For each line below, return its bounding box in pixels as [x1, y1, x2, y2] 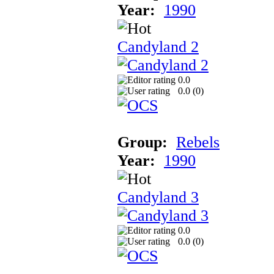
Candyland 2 [117, 37, 199, 56]
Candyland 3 [117, 188, 199, 206]
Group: [117, 133, 168, 151]
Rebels [176, 133, 220, 151]
